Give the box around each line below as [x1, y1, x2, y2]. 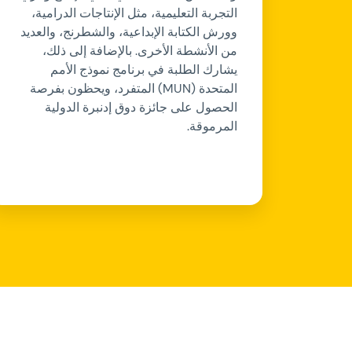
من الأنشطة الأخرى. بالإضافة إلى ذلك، [42, 42, 237, 59]
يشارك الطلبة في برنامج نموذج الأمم [49, 60, 237, 78]
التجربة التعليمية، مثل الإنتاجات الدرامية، [31, 4, 237, 21]
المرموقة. [186, 117, 237, 134]
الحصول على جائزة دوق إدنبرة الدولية [44, 98, 237, 115]
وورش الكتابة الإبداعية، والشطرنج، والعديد [20, 23, 237, 40]
